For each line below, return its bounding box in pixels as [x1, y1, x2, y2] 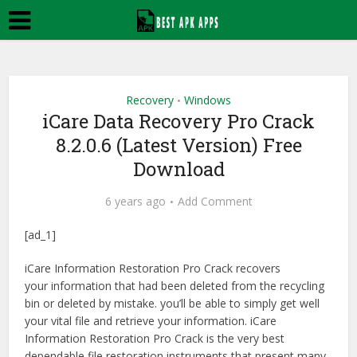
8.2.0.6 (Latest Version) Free [55, 132, 302, 158]
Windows [184, 92, 231, 108]
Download [132, 156, 225, 182]
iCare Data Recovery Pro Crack [42, 108, 315, 134]
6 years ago [104, 194, 166, 209]
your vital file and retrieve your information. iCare [25, 313, 277, 328]
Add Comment [177, 194, 253, 209]
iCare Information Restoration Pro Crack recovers [25, 261, 281, 276]
